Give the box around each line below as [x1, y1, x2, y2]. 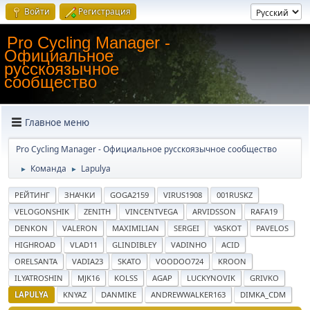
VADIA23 [72, 256, 103, 266]
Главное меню [25, 116, 89, 129]
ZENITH [84, 206, 111, 217]
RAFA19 [250, 206, 277, 217]
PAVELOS [256, 223, 289, 233]
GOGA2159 [110, 190, 149, 200]
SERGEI [174, 223, 199, 233]
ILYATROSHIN [15, 273, 63, 283]
